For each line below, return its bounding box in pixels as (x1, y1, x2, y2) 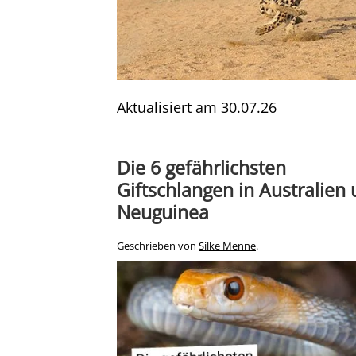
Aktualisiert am (117, 98, 221, 118)
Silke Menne (199, 239, 256, 253)
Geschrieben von (117, 239, 199, 253)
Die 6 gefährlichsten (117, 155, 286, 181)
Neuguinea (117, 199, 209, 226)
